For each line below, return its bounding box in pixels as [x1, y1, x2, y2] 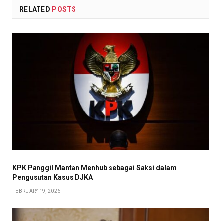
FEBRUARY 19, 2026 [12, 188, 61, 194]
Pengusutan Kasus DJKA [12, 173, 93, 181]
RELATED [19, 5, 52, 13]
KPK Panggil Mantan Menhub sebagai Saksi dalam [12, 163, 177, 172]
